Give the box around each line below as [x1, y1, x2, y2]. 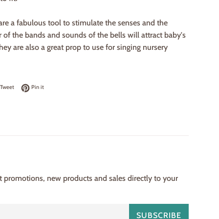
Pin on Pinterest [44, 83, 82, 90]
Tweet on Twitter [14, 83, 53, 90]
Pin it [31, 84, 44, 91]
